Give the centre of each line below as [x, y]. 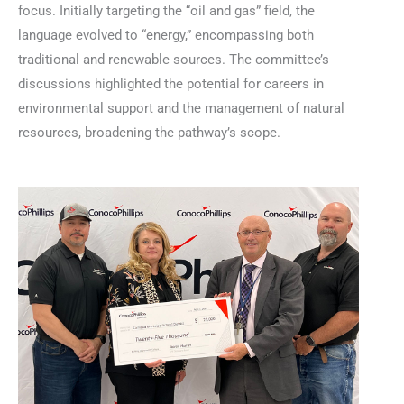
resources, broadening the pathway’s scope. [149, 133]
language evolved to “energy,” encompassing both [166, 36]
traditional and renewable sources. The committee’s [174, 60]
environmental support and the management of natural [181, 109]
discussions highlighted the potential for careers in [171, 84]
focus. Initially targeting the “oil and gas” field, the [166, 11]
